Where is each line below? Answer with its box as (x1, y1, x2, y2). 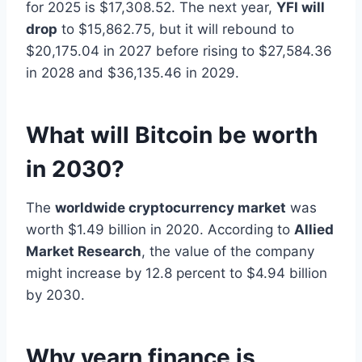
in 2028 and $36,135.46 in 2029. (26, 64, 239, 81)
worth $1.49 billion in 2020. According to (26, 221, 294, 238)
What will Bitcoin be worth (26, 120, 318, 149)
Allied (294, 221, 334, 238)
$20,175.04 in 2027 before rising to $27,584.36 (26, 42, 332, 59)
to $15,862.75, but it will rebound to (57, 20, 294, 37)
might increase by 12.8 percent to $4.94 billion (26, 264, 327, 281)
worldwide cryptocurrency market (55, 199, 286, 216)
